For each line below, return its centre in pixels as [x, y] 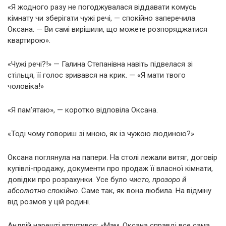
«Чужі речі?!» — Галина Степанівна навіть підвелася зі [100, 64]
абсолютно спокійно [43, 190]
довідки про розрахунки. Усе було [68, 179]
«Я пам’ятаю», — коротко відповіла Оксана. [83, 110]
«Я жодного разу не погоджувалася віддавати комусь [102, 7]
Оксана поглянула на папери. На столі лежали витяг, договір [112, 157]
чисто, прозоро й [158, 179]
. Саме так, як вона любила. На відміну [145, 190]
